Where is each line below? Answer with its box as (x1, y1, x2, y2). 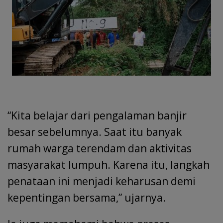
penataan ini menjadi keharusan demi (7, 174, 196, 189)
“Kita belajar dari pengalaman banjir (7, 109, 187, 123)
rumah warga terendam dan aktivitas (7, 141, 192, 156)
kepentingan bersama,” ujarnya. (7, 191, 166, 205)
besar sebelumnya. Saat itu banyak (7, 125, 182, 139)
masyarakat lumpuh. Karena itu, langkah (7, 158, 210, 172)
